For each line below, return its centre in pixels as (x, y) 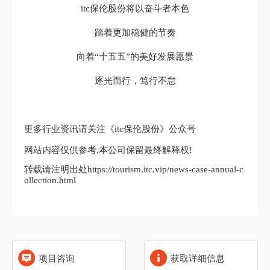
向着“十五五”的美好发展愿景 (135, 56)
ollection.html (50, 180)
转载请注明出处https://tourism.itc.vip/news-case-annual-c (134, 169)
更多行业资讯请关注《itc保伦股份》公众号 (110, 129)
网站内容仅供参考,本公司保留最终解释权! (108, 150)
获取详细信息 (197, 258)
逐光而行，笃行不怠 (135, 80)
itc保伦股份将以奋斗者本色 (135, 8)
